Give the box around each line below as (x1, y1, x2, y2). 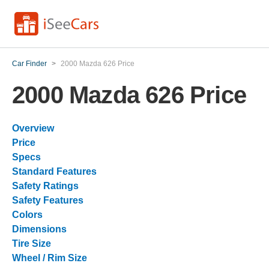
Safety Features (12, 195, 83, 205)
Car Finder (12, 59, 47, 68)
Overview (12, 123, 54, 133)
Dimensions (12, 224, 67, 234)
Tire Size (12, 238, 51, 249)
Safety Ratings (12, 181, 79, 191)
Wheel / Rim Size (12, 253, 87, 263)
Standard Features (12, 166, 97, 177)
